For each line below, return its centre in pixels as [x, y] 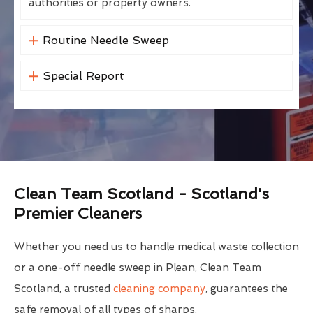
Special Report [83, 76]
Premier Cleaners [78, 213]
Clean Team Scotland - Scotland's [141, 194]
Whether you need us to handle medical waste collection [156, 247]
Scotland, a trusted [64, 289]
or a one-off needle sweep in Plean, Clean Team [138, 268]
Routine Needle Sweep [105, 41]
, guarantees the [247, 289]
